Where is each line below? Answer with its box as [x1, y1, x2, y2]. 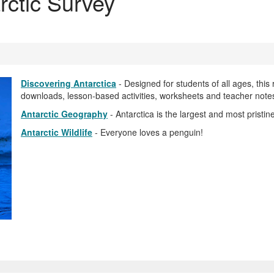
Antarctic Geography [21, 107, 108, 120]
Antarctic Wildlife [21, 125, 92, 138]
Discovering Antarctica [21, 76, 116, 89]
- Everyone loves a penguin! [92, 125, 203, 138]
